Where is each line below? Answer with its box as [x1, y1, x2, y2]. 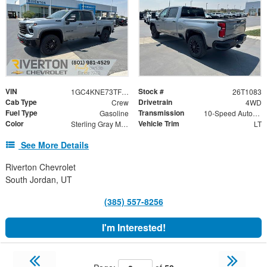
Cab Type [5, 97, 37, 108]
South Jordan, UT [5, 173, 72, 186]
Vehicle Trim [138, 118, 179, 129]
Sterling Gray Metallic [120, 119, 128, 129]
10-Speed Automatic [252, 108, 260, 119]
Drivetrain [138, 97, 172, 108]
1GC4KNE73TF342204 [121, 86, 129, 97]
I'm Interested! [101, 221, 166, 235]
